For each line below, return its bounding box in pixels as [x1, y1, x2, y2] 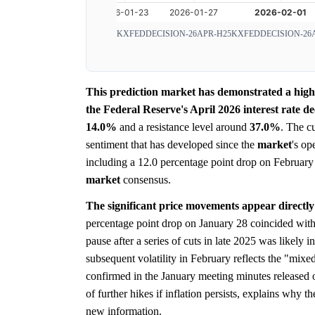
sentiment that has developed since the [86, 138, 257, 150]
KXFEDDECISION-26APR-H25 [117, 28, 231, 39]
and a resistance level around [117, 120, 250, 133]
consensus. [120, 173, 171, 186]
